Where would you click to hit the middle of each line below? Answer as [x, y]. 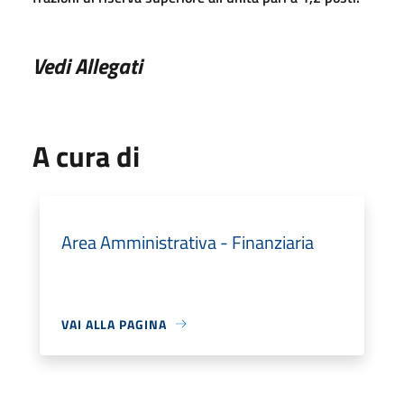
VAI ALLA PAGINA [114, 324]
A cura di [86, 156]
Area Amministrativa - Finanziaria [188, 242]
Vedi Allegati [87, 65]
